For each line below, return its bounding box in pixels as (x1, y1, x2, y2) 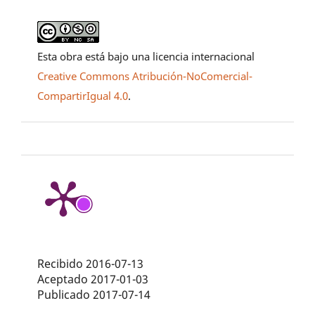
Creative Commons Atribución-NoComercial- (37, 69, 253, 84)
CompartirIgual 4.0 (37, 89, 129, 103)
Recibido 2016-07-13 (37, 255, 144, 271)
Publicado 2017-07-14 (37, 286, 151, 302)
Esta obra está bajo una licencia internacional (37, 49, 255, 64)
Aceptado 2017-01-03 (37, 271, 149, 287)
